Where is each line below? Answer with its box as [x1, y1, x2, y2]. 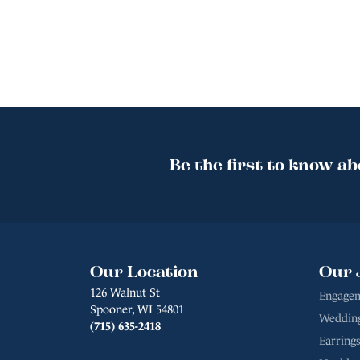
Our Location [90, 260, 198, 282]
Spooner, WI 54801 [90, 303, 184, 317]
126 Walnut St [90, 286, 160, 300]
